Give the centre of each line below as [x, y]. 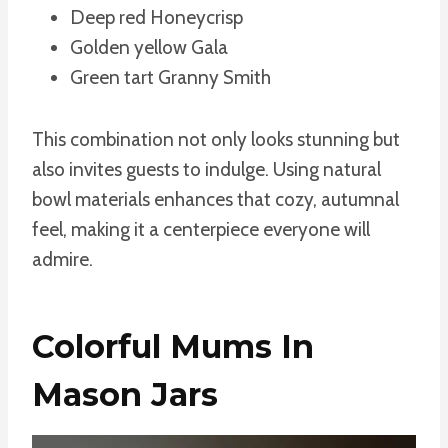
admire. [62, 259]
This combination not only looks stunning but [216, 139]
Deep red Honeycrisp [156, 17]
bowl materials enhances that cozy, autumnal [215, 199]
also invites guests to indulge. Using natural [206, 169]
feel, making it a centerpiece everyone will [201, 229]
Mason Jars [125, 394]
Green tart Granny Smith [170, 77]
